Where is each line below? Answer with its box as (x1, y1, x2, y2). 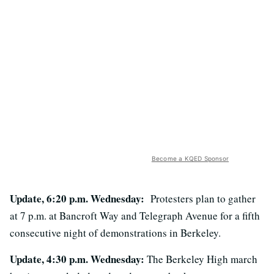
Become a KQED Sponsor (151, 155, 229, 162)
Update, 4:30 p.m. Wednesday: (10, 251, 144, 267)
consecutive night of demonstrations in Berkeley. (10, 226, 221, 240)
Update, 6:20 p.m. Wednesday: (10, 191, 144, 206)
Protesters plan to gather (144, 191, 256, 206)
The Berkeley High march (144, 252, 257, 266)
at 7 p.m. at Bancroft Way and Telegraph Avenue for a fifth (10, 209, 260, 223)
